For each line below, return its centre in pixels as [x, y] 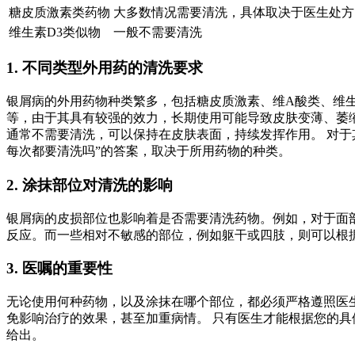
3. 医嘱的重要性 [59, 269]
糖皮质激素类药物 [59, 12]
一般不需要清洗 [158, 32]
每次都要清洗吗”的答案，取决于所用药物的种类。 [149, 151]
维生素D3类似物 [55, 32]
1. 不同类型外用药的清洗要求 [105, 68]
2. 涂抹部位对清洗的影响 [90, 185]
